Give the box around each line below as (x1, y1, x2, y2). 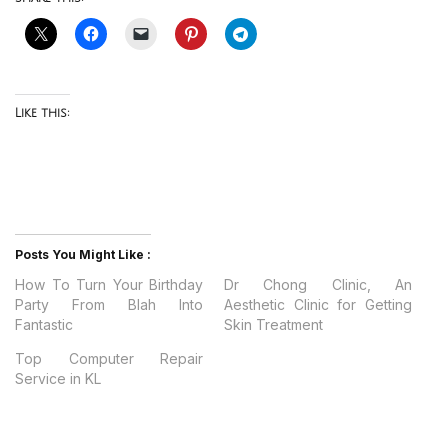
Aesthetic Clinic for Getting (224, 296, 413, 313)
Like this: (15, 107, 70, 120)
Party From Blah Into (15, 296, 204, 313)
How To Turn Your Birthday (15, 276, 204, 293)
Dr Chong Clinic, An (224, 276, 413, 293)
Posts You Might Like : (15, 247, 151, 262)
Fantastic (15, 316, 73, 333)
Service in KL (15, 370, 101, 387)
